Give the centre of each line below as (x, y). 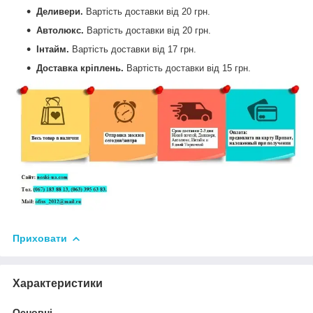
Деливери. (61, 12)
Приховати (40, 238)
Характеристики (58, 283)
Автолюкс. (61, 31)
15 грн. (235, 68)
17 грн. (182, 50)
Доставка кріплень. (81, 68)
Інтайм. (54, 50)
